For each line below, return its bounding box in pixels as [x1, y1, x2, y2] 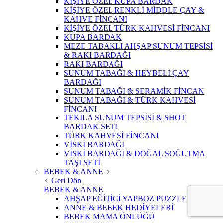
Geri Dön [51, 176, 81, 185]
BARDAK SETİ [64, 122, 117, 131]
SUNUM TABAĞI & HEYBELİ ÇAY [64, 69, 189, 78]
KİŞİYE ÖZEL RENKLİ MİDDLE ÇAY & [64, 6, 204, 15]
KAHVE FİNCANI [64, 15, 127, 24]
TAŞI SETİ [64, 158, 100, 167]
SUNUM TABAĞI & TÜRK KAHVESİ [64, 96, 196, 105]
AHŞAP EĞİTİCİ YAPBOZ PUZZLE [64, 194, 187, 203]
